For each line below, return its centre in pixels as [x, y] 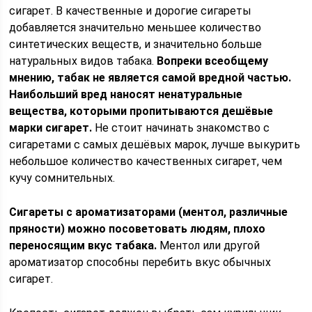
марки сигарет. [51, 128]
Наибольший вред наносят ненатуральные [126, 94]
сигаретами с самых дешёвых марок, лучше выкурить [155, 145]
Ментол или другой [209, 245]
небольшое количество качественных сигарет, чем [146, 161]
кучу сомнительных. [62, 178]
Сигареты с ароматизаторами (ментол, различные [149, 212]
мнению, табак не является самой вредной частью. [150, 78]
